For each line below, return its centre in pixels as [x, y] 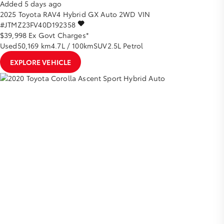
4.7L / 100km [72, 45]
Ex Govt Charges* [59, 35]
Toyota [29, 14]
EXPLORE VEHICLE [41, 62]
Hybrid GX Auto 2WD [99, 14]
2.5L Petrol [125, 45]
